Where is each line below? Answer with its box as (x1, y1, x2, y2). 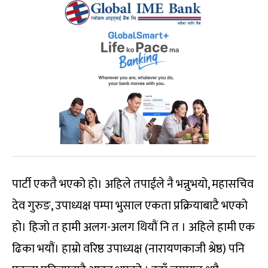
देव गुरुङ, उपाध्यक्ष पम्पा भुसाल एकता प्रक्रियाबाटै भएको (12, 195, 248, 216)
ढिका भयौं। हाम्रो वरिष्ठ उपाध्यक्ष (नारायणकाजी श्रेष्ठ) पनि (12, 238, 245, 259)
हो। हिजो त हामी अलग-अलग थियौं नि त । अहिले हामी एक (12, 217, 255, 237)
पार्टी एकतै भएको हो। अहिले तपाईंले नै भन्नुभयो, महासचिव (12, 173, 254, 194)
